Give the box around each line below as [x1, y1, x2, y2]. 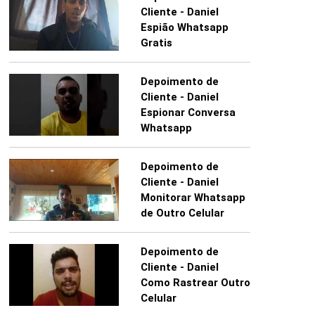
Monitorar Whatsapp [140, 191, 245, 205]
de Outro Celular [140, 207, 224, 220]
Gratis [140, 37, 172, 50]
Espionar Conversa [140, 106, 236, 120]
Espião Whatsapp [140, 21, 229, 34]
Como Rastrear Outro [140, 276, 250, 290]
